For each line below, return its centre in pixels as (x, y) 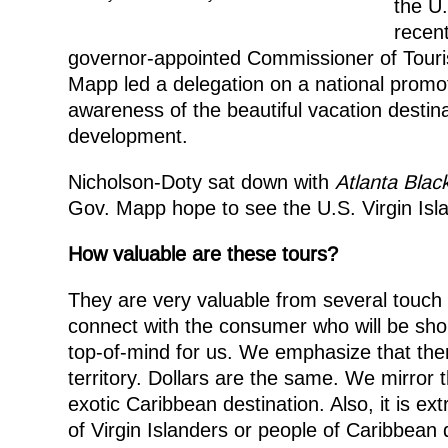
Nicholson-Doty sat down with (201, 181)
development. (127, 135)
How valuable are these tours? (202, 253)
